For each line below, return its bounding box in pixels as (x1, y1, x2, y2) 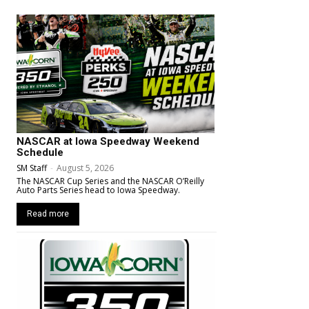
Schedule (17, 146, 63, 159)
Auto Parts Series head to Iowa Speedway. (17, 184, 180, 197)
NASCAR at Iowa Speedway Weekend (17, 135, 199, 148)
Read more (27, 209, 69, 219)
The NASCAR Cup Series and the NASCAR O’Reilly (17, 175, 204, 188)
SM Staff (17, 162, 47, 175)
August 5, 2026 (57, 162, 114, 175)
